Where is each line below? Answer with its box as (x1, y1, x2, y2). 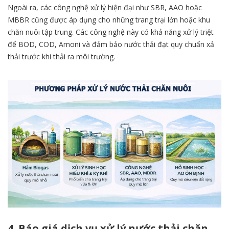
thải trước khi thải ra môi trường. (8, 52, 115, 62)
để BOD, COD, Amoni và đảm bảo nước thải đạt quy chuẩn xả (8, 39, 214, 50)
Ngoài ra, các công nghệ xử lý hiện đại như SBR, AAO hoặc (8, 3, 202, 13)
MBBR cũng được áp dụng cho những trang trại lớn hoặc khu (8, 15, 210, 25)
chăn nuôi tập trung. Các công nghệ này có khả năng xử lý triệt (8, 27, 214, 37)
